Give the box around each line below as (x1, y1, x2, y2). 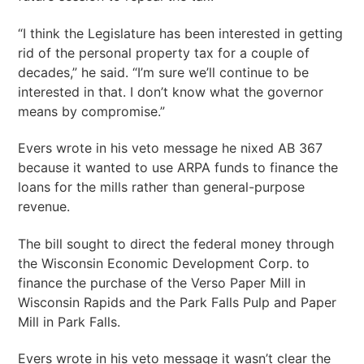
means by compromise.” (18, 102, 166, 119)
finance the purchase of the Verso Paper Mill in (18, 274, 306, 291)
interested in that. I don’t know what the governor (18, 83, 324, 100)
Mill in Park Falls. (18, 313, 121, 330)
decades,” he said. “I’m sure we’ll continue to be (18, 63, 310, 80)
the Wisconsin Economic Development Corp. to (18, 254, 310, 271)
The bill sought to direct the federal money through (18, 235, 335, 252)
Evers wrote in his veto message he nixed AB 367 (18, 140, 323, 157)
